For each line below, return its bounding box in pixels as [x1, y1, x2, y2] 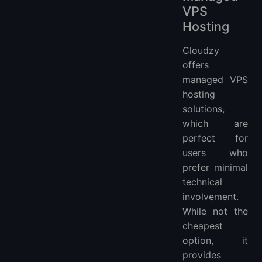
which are [182, 117, 248, 129]
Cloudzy [182, 44, 219, 56]
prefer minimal [182, 161, 248, 173]
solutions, [182, 102, 225, 115]
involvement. [182, 190, 239, 202]
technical [182, 175, 222, 188]
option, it [182, 234, 248, 246]
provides [182, 249, 221, 261]
